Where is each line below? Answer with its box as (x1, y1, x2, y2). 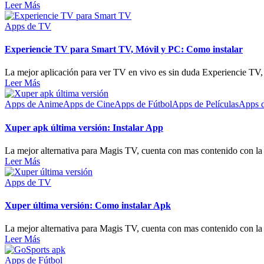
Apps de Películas (172, 99, 239, 110)
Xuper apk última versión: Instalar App (5, 122, 163, 133)
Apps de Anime (5, 99, 63, 110)
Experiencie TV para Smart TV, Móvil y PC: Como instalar (5, 44, 243, 55)
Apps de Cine (63, 99, 114, 110)
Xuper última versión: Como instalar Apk (5, 200, 171, 211)
